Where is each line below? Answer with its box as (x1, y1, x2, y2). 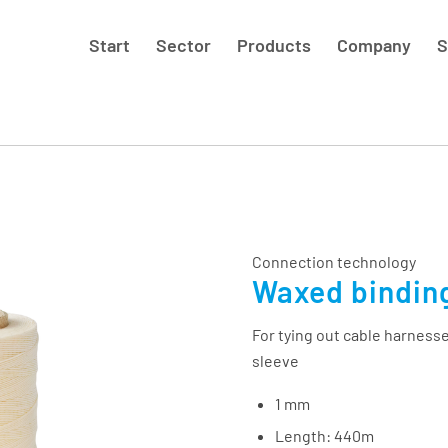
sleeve (251, 351, 299, 371)
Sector (156, 34, 212, 56)
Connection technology (251, 252, 416, 272)
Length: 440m (274, 425, 374, 445)
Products (237, 34, 312, 56)
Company (337, 34, 412, 56)
